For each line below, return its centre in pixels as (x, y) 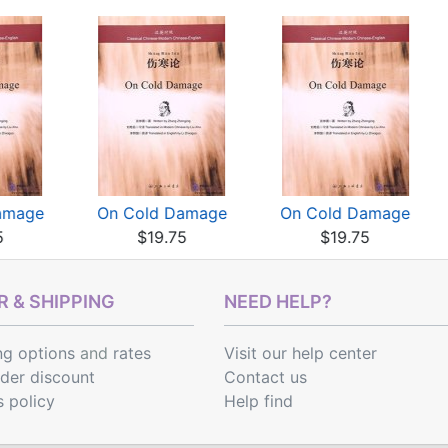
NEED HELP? (278, 301)
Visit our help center (300, 353)
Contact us (265, 377)
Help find (258, 401)
